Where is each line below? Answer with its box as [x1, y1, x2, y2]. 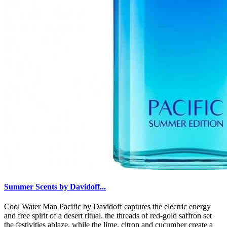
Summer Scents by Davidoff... [4, 182, 106, 192]
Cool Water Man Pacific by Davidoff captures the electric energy [4, 202, 211, 211]
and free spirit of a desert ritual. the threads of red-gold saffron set [4, 211, 212, 220]
